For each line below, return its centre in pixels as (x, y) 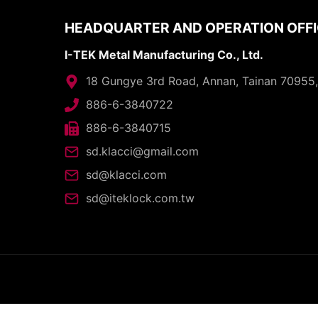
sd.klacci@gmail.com (143, 151)
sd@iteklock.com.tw (141, 198)
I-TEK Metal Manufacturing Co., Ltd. (164, 55)
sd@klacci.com (127, 175)
